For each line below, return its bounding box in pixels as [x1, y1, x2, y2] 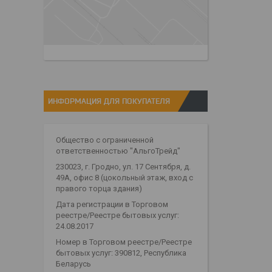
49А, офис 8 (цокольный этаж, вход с [56, 173, 193, 183]
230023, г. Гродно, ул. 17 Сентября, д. [56, 162, 191, 172]
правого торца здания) [56, 184, 142, 194]
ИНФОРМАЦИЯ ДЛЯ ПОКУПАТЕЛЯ [48, 96, 170, 106]
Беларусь [56, 259, 91, 269]
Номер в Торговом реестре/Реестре [56, 237, 192, 247]
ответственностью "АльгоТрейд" [56, 146, 180, 156]
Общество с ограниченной [56, 135, 154, 145]
